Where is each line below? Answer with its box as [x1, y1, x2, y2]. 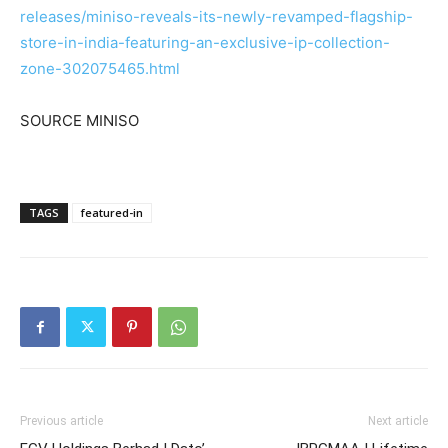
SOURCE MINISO [20, 111, 139, 130]
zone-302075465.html [20, 59, 180, 78]
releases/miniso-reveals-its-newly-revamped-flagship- [20, 7, 413, 26]
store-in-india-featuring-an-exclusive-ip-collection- [20, 33, 390, 52]
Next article [368, 414, 428, 428]
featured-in [81, 205, 143, 220]
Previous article [20, 414, 103, 428]
